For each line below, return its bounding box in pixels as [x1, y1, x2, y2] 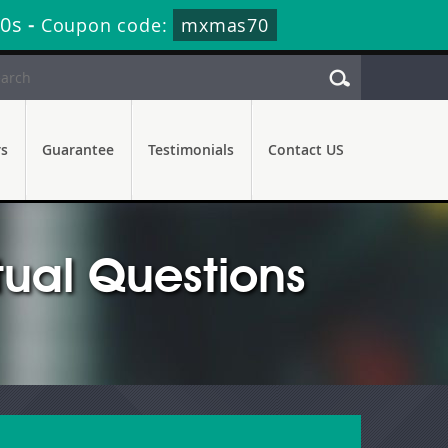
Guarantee [42, 140, 114, 159]
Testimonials [148, 140, 234, 159]
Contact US [268, 140, 344, 159]
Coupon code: [40, 13, 174, 37]
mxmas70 [181, 13, 269, 37]
